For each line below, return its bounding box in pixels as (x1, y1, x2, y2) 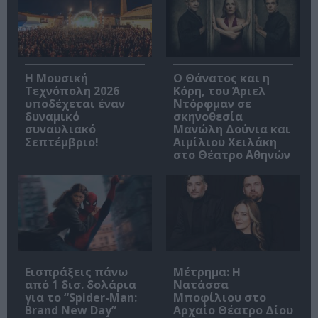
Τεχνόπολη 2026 (25, 82, 119, 99)
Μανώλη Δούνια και (173, 121, 290, 137)
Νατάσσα (173, 277, 229, 293)
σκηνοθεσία (173, 108, 243, 124)
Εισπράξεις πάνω (25, 264, 128, 280)
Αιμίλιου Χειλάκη (173, 133, 277, 150)
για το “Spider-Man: (25, 290, 137, 306)
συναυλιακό (25, 121, 96, 137)
